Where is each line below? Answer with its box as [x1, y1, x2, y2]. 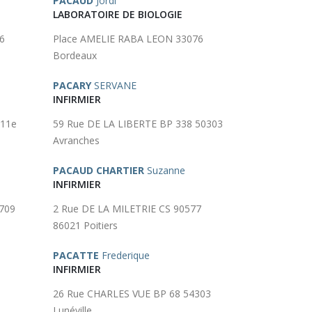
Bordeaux [53, 49, 97, 62]
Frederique [99, 249, 150, 262]
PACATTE [53, 249, 99, 262]
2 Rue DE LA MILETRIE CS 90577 [53, 202, 201, 215]
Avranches [53, 134, 100, 147]
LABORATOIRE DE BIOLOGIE [53, 8, 182, 21]
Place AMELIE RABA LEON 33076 [53, 32, 203, 45]
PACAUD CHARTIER [53, 164, 144, 177]
